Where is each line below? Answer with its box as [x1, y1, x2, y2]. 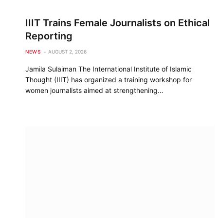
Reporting [25, 30, 73, 42]
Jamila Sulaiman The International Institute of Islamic [25, 64, 192, 73]
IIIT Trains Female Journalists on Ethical [25, 17, 210, 29]
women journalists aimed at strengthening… [25, 86, 163, 94]
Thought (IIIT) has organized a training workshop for [25, 75, 192, 84]
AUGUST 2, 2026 [48, 48, 87, 54]
